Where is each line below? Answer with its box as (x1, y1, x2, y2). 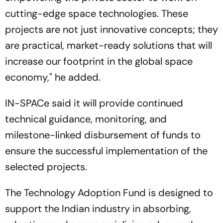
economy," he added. (5, 71, 101, 84)
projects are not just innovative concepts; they (5, 23, 218, 36)
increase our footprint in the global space (5, 55, 193, 68)
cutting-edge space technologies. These (5, 7, 188, 20)
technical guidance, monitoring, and (5, 112, 167, 125)
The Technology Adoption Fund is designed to (5, 186, 213, 199)
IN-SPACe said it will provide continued (5, 97, 183, 110)
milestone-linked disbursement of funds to (5, 128, 201, 141)
